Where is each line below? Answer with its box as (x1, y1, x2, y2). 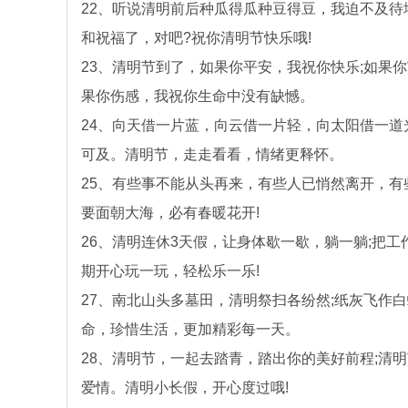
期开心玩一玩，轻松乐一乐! (81, 263, 260, 279)
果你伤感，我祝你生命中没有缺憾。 (81, 88, 314, 104)
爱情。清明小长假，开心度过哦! (81, 380, 289, 395)
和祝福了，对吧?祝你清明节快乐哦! (81, 30, 311, 46)
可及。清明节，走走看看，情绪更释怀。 (81, 147, 343, 162)
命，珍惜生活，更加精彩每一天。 (81, 321, 300, 337)
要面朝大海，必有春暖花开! (81, 205, 260, 220)
